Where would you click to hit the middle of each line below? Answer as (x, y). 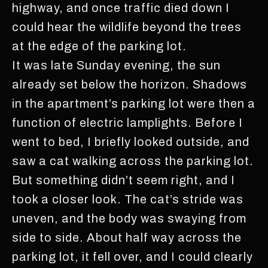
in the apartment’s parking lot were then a (134, 103)
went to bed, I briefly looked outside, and (131, 141)
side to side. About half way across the (127, 237)
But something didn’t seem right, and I (124, 180)
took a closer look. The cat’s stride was (128, 199)
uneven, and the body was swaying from (129, 218)
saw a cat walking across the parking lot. (133, 161)
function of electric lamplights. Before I (127, 122)
